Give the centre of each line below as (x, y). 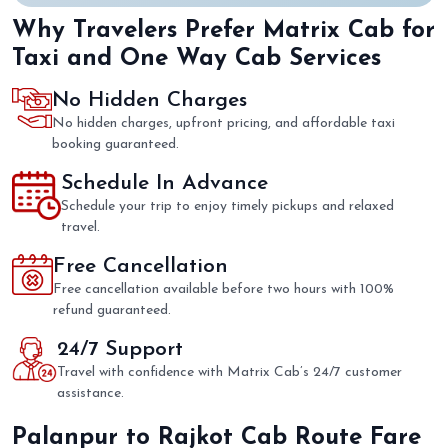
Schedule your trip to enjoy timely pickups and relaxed (227, 207)
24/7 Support (119, 350)
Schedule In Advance (164, 184)
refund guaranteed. (111, 311)
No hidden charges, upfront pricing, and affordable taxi (223, 124)
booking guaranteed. (115, 145)
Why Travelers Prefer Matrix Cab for (223, 31)
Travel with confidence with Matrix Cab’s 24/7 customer (229, 373)
